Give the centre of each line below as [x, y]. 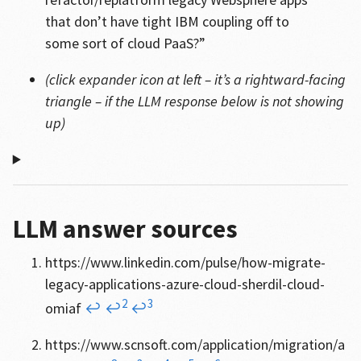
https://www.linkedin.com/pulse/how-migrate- [185, 262]
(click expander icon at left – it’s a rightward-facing [195, 79]
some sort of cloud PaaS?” [125, 43]
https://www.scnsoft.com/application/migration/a [195, 344]
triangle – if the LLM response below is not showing [194, 101]
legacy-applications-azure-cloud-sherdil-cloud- [185, 284]
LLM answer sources [125, 229]
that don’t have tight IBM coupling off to [167, 21]
